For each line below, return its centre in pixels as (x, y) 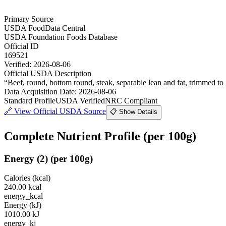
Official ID (21, 46)
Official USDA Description (48, 73)
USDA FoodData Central (45, 28)
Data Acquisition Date (39, 91)
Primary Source (29, 19)
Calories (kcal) (27, 178)
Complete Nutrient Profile (74, 136)
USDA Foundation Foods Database (61, 37)
